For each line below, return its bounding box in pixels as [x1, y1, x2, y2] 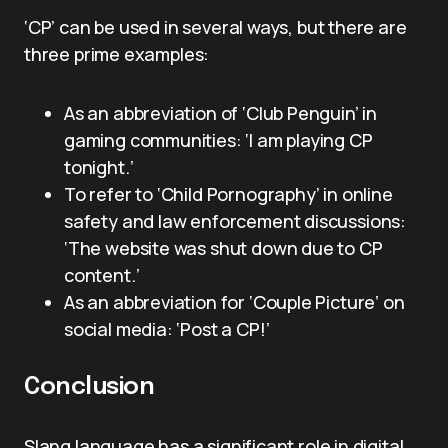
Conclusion [24, 375, 155, 400]
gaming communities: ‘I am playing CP [64, 128, 373, 152]
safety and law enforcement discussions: [64, 209, 406, 233]
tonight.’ [64, 155, 134, 179]
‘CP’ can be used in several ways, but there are [24, 15, 407, 39]
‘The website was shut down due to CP [64, 236, 383, 260]
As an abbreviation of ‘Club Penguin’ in [64, 101, 377, 125]
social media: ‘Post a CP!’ [64, 317, 270, 341]
